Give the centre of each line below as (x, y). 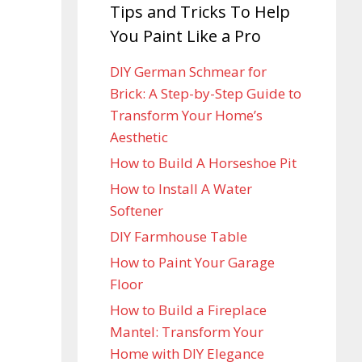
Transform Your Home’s (186, 115)
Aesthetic (139, 137)
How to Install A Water (181, 189)
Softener (137, 210)
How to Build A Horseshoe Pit (203, 163)
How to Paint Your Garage (192, 262)
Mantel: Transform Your (187, 332)
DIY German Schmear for (188, 72)
